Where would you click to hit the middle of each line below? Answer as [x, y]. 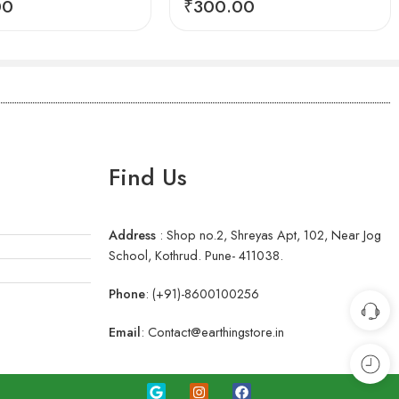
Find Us [148, 178]
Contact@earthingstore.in [216, 332]
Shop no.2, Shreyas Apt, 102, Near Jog [274, 235]
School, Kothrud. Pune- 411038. [196, 256]
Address [132, 235]
